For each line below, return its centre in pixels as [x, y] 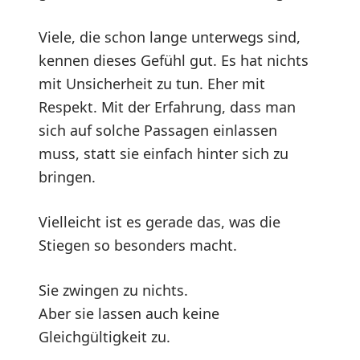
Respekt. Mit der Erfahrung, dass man [167, 107]
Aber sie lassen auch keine [129, 314]
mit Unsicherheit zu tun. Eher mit [152, 84]
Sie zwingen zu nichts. [113, 290]
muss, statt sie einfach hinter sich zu [164, 154]
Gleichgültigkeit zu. [104, 337]
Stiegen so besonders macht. [138, 245]
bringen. [67, 177]
